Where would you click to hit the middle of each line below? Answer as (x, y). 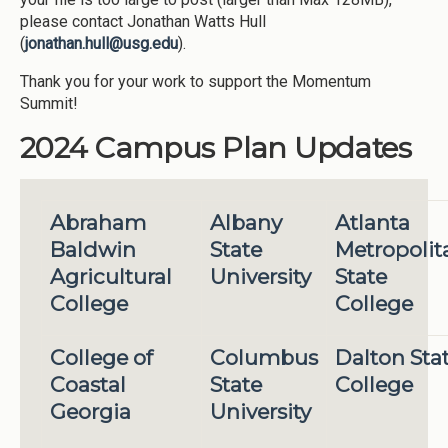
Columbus (263, 358)
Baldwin (92, 250)
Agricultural (110, 277)
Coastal (87, 385)
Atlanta (372, 223)
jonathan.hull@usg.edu (101, 43)
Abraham (97, 223)
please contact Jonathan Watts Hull (143, 21)
